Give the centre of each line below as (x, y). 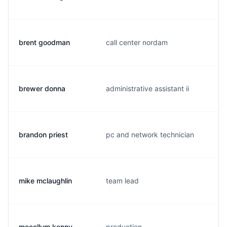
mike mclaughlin (45, 181)
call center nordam (137, 42)
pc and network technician (150, 135)
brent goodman (44, 42)
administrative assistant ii (147, 88)
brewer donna (42, 88)
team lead (122, 181)
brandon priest (43, 135)
